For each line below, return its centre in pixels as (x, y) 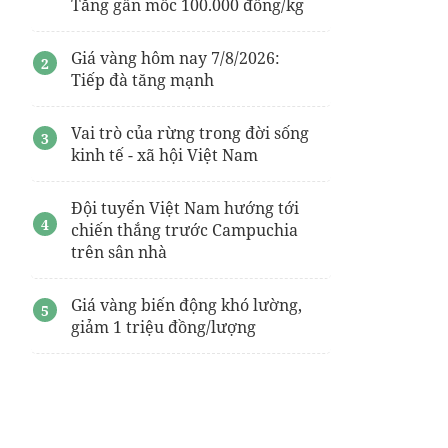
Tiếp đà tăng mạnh (142, 80)
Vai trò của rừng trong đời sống (190, 133)
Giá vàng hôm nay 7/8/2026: (175, 58)
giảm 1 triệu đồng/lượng (163, 327)
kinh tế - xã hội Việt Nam (164, 155)
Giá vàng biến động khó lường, (186, 305)
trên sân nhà (119, 252)
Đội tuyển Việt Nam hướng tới (185, 208)
